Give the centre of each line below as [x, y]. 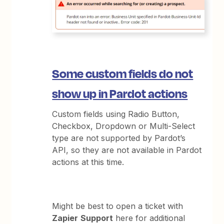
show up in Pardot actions [120, 93]
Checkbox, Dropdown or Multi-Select [124, 126]
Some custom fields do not [123, 73]
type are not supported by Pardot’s [119, 138]
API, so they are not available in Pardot [127, 150]
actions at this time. [88, 162]
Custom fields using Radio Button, [116, 114]
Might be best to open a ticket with [118, 206]
